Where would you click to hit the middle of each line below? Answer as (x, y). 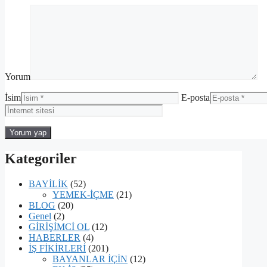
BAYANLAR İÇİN (90, 259)
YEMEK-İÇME (83, 194)
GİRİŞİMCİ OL (59, 226)
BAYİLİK (48, 184)
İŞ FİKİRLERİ (57, 248)
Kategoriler (41, 158)
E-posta (195, 97)
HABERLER (55, 237)
